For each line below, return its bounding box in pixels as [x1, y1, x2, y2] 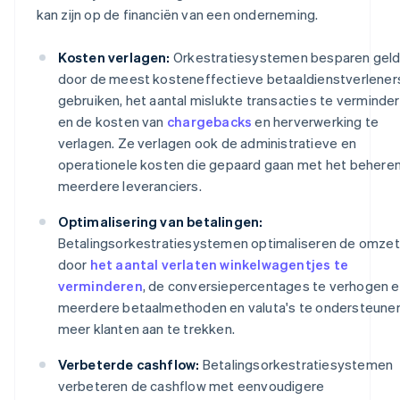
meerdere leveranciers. [57, 176, 202, 195]
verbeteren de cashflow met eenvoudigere [57, 376, 325, 395]
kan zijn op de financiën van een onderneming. [36, 4, 319, 23]
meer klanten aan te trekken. [57, 319, 236, 337]
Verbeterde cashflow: [57, 354, 200, 373]
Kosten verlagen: [57, 47, 171, 66]
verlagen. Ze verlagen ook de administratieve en [57, 133, 356, 152]
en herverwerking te [252, 112, 379, 130]
